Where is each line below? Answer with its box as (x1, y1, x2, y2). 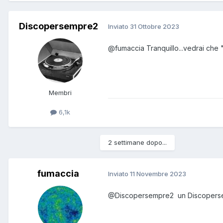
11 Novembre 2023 (130, 170, 186, 178)
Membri (49, 88, 72, 97)
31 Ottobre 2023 (130, 22, 179, 31)
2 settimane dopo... (108, 138, 167, 146)
